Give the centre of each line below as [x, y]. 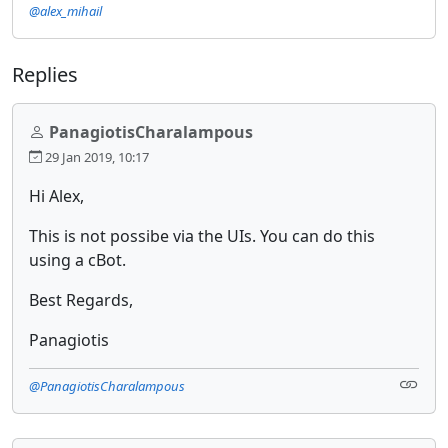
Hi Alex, [56, 195]
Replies [45, 74]
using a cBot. [77, 259]
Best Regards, [81, 299]
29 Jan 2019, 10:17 [95, 156]
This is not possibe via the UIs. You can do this [202, 235]
